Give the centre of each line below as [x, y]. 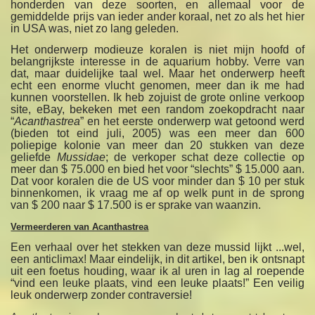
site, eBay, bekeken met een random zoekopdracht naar [157, 110]
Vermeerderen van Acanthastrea [80, 227]
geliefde [34, 157]
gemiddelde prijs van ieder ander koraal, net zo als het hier [157, 17]
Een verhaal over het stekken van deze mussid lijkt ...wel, [157, 247]
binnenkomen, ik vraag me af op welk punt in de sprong [157, 193]
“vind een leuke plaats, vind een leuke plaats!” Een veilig [157, 283]
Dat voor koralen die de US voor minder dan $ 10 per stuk [157, 181]
